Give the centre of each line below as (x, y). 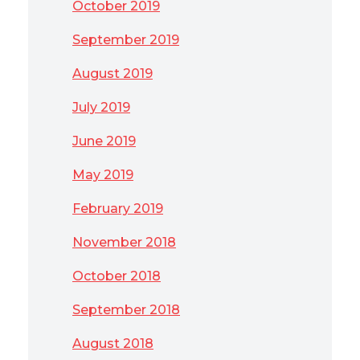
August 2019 (112, 74)
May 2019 (103, 175)
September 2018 (126, 310)
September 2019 (126, 40)
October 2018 (117, 276)
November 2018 (124, 242)
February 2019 (118, 209)
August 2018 (113, 344)
